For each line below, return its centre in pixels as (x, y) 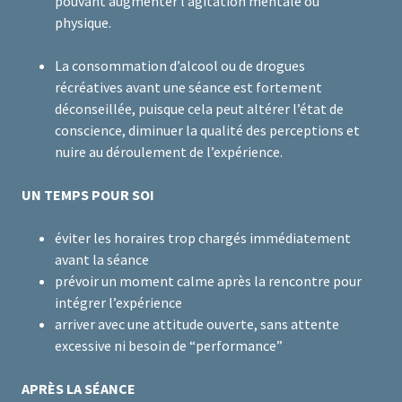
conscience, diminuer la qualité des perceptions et (207, 131)
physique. (83, 23)
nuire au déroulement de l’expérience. (168, 152)
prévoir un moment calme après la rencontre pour (208, 281)
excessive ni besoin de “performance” (168, 346)
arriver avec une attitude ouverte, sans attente (197, 324)
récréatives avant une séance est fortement (188, 87)
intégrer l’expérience (118, 303)
